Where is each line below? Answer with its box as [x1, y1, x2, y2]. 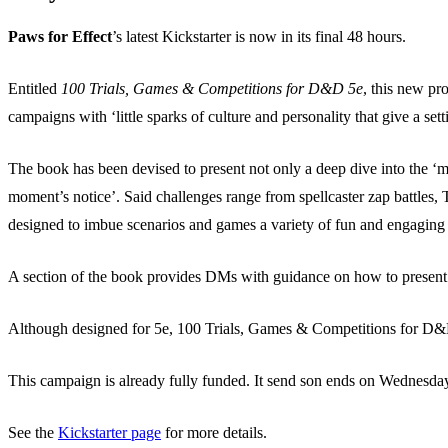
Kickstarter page [58, 424, 161, 442]
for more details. [161, 424, 267, 442]
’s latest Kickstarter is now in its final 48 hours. [112, 28, 406, 46]
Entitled [8, 80, 61, 98]
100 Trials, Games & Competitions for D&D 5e [61, 80, 363, 98]
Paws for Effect [8, 28, 112, 46]
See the [8, 424, 58, 442]
